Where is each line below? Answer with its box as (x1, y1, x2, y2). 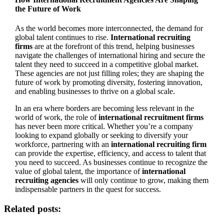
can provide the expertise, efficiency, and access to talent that (14, 149, 206, 158)
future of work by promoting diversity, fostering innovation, (14, 78, 202, 87)
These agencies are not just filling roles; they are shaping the (14, 69, 204, 78)
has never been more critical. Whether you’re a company (14, 122, 193, 131)
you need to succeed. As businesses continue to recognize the (14, 158, 207, 167)
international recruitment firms (98, 113, 203, 122)
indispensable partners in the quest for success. (14, 185, 161, 194)
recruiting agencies (14, 176, 78, 185)
